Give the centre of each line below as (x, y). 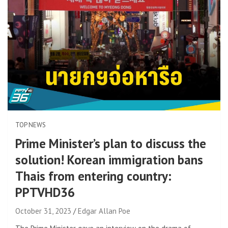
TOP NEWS (31, 125)
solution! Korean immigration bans (109, 160)
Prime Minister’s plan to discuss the (111, 143)
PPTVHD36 (45, 192)
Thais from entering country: (93, 176)
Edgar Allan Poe (104, 211)
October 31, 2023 (43, 211)
